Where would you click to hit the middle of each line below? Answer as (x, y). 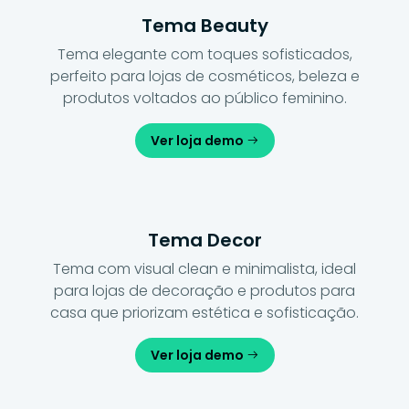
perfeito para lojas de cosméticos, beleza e (204, 76)
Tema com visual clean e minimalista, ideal (204, 268)
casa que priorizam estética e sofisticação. (204, 312)
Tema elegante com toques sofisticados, (204, 54)
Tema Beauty (204, 25)
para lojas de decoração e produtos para (204, 290)
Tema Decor (204, 240)
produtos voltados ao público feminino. (204, 98)
